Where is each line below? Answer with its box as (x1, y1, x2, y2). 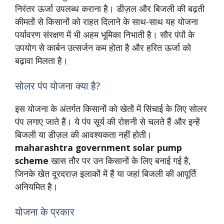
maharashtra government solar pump (15, 141, 182, 154)
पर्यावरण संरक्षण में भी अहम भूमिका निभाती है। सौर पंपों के (15, 28, 194, 40)
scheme (15, 154, 48, 167)
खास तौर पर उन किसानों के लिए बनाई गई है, (48, 154, 191, 167)
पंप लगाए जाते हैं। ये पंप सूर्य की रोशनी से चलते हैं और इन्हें (15, 115, 200, 128)
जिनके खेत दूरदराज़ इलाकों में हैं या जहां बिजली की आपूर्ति (15, 167, 196, 180)
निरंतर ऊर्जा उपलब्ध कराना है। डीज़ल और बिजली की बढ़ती (15, 2, 204, 14)
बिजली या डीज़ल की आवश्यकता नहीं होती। (15, 128, 152, 141)
